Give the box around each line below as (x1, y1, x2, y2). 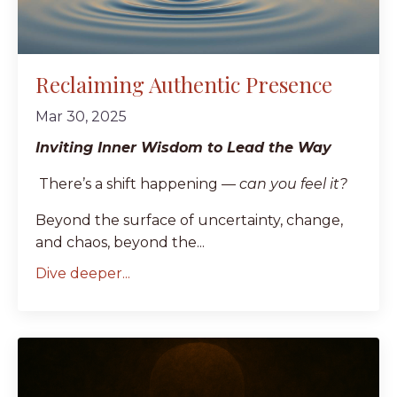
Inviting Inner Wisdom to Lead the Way (35, 139, 331, 157)
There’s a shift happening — (35, 175, 239, 193)
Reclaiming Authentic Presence (35, 70, 332, 99)
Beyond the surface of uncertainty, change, (35, 212, 343, 230)
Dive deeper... (35, 265, 130, 283)
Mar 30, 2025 (35, 108, 127, 126)
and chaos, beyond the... (35, 234, 205, 252)
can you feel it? (239, 175, 347, 193)
